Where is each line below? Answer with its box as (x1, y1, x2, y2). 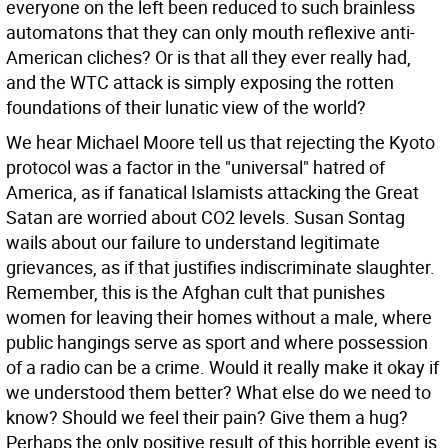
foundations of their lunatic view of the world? (6, 95, 366, 119)
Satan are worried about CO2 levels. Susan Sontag (6, 205, 405, 229)
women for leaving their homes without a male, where (6, 305, 432, 329)
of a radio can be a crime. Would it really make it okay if (6, 355, 439, 379)
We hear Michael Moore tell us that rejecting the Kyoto (6, 130, 435, 154)
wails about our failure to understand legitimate (6, 230, 380, 254)
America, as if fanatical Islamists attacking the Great (6, 180, 419, 204)
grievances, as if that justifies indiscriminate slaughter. (6, 255, 435, 279)
